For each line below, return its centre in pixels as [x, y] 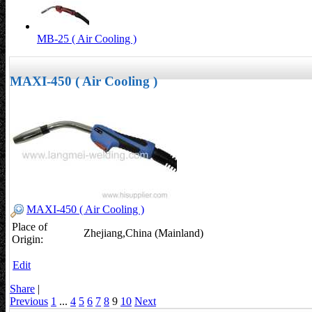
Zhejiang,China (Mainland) [143, 233]
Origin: [28, 240]
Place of [30, 227]
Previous [29, 302]
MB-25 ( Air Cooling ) [87, 39]
